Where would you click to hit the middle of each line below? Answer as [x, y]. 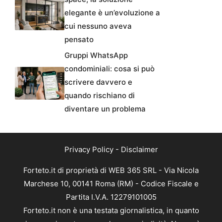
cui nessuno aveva [98, 26]
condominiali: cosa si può [110, 68]
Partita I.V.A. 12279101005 [111, 197]
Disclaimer [139, 149]
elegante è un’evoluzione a [112, 12]
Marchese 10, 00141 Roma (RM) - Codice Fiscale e [111, 183]
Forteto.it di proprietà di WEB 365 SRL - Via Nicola [111, 170]
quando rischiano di [100, 95]
